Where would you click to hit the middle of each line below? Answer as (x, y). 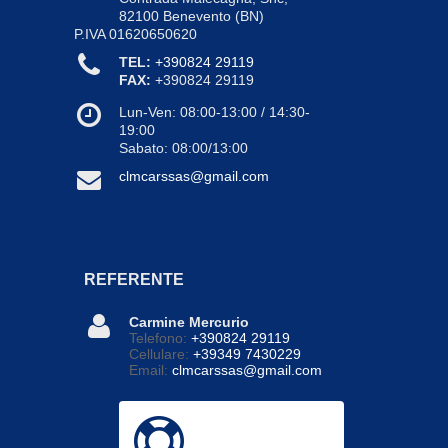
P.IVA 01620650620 (135, 34)
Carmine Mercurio (189, 321)
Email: (148, 369)
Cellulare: (159, 353)
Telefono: (158, 337)
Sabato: (145, 148)
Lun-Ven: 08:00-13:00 (188, 112)
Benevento (197, 16)
